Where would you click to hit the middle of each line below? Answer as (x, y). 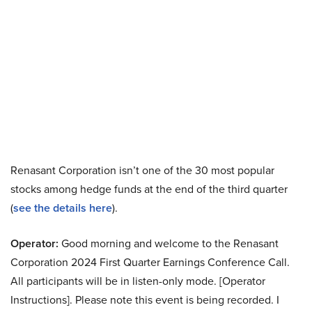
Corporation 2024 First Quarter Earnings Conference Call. (150, 262)
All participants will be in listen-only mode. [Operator (138, 281)
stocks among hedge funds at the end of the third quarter (149, 189)
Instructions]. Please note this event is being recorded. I (145, 300)
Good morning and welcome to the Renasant (169, 243)
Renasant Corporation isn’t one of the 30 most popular (142, 170)
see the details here (63, 208)
